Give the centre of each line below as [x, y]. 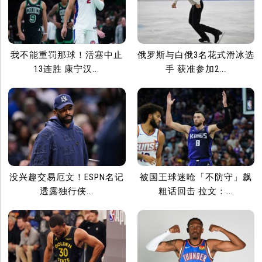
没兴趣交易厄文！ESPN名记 [67, 177]
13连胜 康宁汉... [67, 69]
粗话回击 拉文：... [196, 191]
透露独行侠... [67, 191]
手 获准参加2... [196, 69]
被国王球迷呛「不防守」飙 [196, 177]
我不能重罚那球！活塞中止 [67, 55]
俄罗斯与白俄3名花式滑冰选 [196, 55]
